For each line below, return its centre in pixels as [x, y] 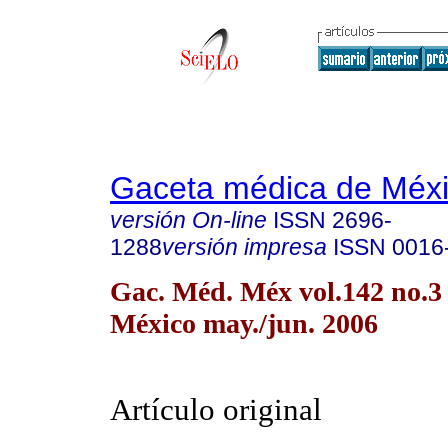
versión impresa [244, 247]
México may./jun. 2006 [244, 323]
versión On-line [188, 220]
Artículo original [216, 410]
